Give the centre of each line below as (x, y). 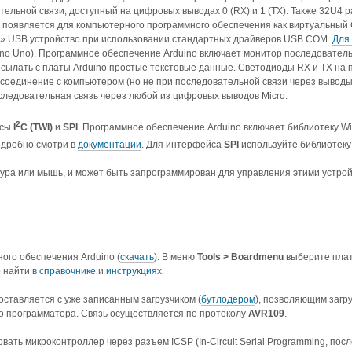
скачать (137, 257)
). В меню (176, 257)
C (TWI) (37, 128)
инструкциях (134, 271)
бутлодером (228, 300)
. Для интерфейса (183, 145)
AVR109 (266, 314)
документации (110, 145)
